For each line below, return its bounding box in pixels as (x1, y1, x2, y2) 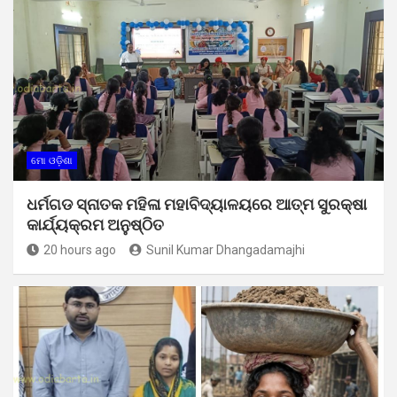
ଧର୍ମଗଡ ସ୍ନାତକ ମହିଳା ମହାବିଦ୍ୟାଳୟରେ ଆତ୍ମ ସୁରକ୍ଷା (27, 195, 367, 214)
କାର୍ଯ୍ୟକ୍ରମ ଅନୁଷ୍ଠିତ (27, 215, 164, 235)
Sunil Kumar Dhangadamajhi (146, 243, 305, 258)
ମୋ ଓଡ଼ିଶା (31, 155, 73, 167)
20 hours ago (43, 243, 116, 258)
